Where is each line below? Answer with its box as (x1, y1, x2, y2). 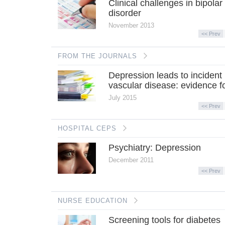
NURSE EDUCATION (57, 196, 128, 204)
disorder (108, 8, 142, 18)
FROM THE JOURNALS (57, 52, 137, 60)
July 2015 (108, 93, 137, 101)
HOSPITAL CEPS (57, 124, 117, 132)
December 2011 (108, 156, 154, 164)
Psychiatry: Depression (108, 142, 201, 153)
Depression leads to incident (108, 70, 222, 80)
